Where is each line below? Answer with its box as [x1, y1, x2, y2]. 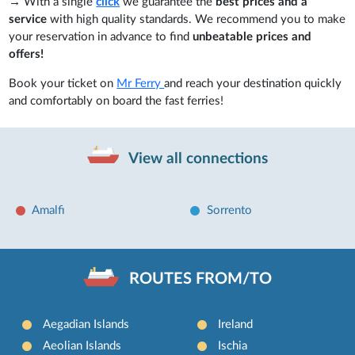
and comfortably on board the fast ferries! [9, 94, 224, 107]
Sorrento [207, 204, 253, 216]
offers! [9, 48, 44, 60]
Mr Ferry [116, 77, 165, 90]
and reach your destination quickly [164, 77, 342, 90]
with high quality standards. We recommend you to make [47, 13, 346, 25]
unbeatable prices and [193, 30, 312, 43]
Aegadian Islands [43, 319, 130, 331]
